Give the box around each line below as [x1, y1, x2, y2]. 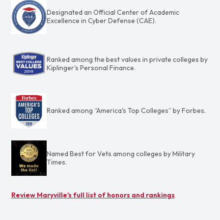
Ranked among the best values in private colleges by [46, 55, 208, 64]
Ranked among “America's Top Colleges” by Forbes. [46, 106, 206, 115]
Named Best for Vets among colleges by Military [46, 149, 195, 158]
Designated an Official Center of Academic [46, 7, 179, 17]
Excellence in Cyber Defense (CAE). [46, 16, 156, 25]
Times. [46, 157, 67, 166]
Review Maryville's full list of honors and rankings [11, 190, 175, 199]
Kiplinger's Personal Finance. [46, 63, 136, 72]
